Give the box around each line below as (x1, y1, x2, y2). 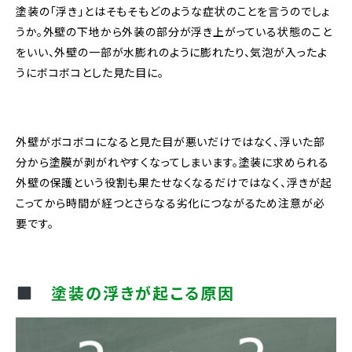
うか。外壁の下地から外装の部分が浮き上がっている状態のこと (16, 24, 332, 40)
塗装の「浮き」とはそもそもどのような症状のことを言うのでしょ (16, 3, 331, 20)
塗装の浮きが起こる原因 (33, 281, 235, 305)
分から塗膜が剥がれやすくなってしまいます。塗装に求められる (16, 154, 329, 170)
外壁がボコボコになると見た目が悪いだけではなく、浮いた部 (16, 134, 325, 150)
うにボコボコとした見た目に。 (16, 64, 164, 81)
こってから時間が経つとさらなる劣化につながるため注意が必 (16, 195, 325, 211)
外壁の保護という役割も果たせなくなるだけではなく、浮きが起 (16, 174, 332, 191)
